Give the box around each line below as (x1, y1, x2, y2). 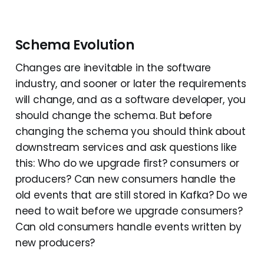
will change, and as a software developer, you (15, 93, 246, 107)
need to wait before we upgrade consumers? (15, 204, 243, 219)
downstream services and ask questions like (15, 140, 237, 155)
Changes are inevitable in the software (15, 61, 212, 75)
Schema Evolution (15, 36, 134, 55)
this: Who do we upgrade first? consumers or (15, 156, 239, 171)
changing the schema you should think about (15, 124, 246, 139)
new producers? (15, 236, 95, 250)
